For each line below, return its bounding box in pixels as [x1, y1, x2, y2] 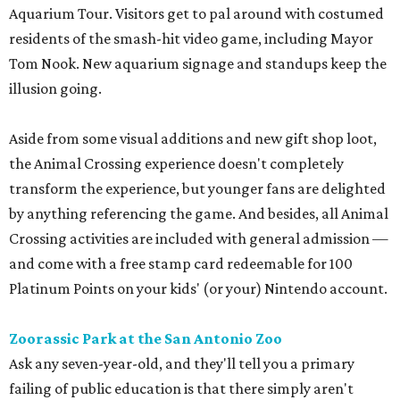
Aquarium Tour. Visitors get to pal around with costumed [9, 4, 384, 23]
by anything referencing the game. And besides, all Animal [9, 204, 388, 223]
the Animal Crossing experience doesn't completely [9, 154, 344, 173]
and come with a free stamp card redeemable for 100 [9, 254, 353, 273]
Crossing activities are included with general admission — [9, 229, 388, 248]
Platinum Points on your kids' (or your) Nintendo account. [9, 279, 387, 298]
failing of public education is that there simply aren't [9, 379, 354, 398]
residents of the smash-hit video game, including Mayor [9, 29, 373, 48]
